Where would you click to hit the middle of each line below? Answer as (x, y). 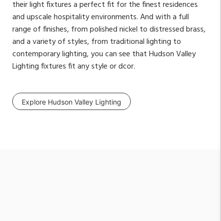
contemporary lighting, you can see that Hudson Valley (104, 54)
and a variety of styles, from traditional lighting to (97, 42)
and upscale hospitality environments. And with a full (101, 17)
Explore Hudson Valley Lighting (72, 102)
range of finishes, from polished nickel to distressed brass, (109, 29)
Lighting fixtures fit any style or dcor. (74, 66)
